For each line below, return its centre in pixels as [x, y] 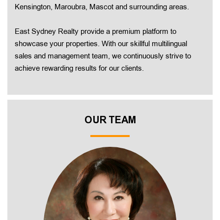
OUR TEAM [110, 120]
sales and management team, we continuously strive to [103, 56]
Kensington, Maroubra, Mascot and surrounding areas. [102, 7]
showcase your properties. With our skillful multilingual [101, 44]
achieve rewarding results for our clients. [79, 69]
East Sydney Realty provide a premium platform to [96, 32]
